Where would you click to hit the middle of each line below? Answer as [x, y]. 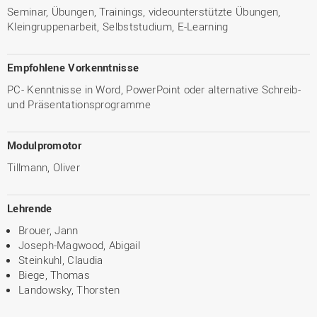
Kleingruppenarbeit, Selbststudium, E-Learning [118, 26]
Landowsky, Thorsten [69, 289]
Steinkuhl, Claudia [61, 259]
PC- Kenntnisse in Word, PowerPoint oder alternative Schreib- [154, 89]
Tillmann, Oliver [44, 167]
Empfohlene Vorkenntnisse [73, 67]
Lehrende [30, 208]
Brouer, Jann [48, 230]
